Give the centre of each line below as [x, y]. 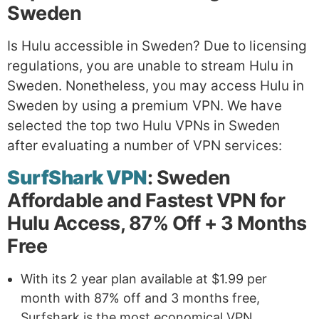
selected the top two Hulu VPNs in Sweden [143, 126]
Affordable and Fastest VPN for [146, 200]
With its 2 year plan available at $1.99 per [144, 278]
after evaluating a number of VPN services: [145, 146]
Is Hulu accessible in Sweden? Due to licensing [157, 46]
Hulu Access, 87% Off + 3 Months [157, 223]
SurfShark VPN [77, 177]
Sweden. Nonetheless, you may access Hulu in [156, 86]
